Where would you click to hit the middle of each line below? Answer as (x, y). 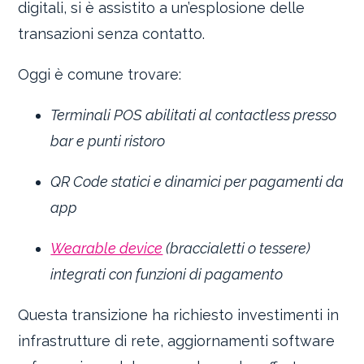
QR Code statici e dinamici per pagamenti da (197, 181)
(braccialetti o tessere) (237, 248)
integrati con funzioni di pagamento (167, 274)
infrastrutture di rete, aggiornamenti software (177, 340)
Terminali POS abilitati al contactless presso (194, 115)
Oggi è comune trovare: (100, 74)
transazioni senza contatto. (112, 33)
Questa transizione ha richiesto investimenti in (179, 314)
